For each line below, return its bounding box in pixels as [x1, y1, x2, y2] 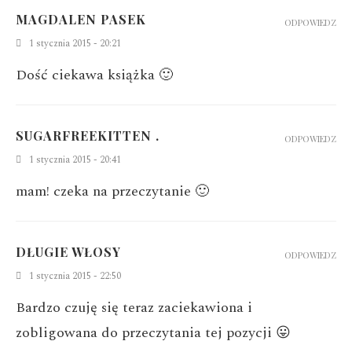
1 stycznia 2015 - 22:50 [29, 268, 121, 284]
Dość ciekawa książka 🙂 [16, 64, 173, 86]
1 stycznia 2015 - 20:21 [29, 35, 121, 51]
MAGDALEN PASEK [16, 10, 146, 27]
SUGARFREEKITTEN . [16, 126, 159, 144]
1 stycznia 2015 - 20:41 [29, 152, 121, 167]
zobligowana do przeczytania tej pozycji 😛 [16, 321, 291, 343]
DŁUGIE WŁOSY [16, 243, 121, 260]
